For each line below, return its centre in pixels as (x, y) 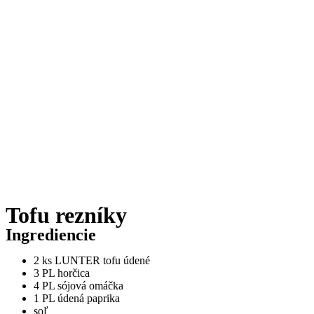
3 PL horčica (62, 273)
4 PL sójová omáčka (78, 286)
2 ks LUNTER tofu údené (92, 260)
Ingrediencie (51, 235)
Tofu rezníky (66, 215)
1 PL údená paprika (77, 298)
